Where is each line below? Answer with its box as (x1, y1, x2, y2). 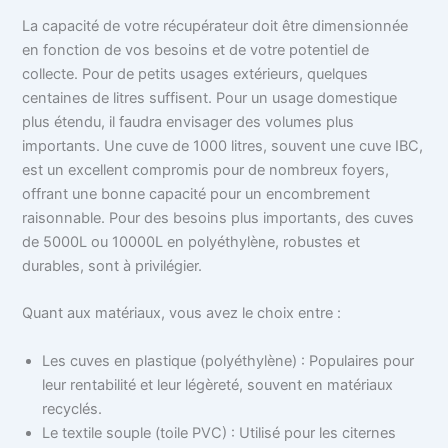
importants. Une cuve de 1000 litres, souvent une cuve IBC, (22, 136, 424, 155)
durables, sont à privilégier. (22, 256, 203, 275)
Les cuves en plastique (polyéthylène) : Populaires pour (42, 351, 415, 370)
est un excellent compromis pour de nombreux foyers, (22, 160, 390, 179)
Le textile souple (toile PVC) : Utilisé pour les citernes (42, 423, 397, 442)
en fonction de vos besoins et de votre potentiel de (22, 40, 370, 59)
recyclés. (42, 399, 103, 418)
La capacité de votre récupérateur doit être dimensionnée (22, 16, 409, 35)
